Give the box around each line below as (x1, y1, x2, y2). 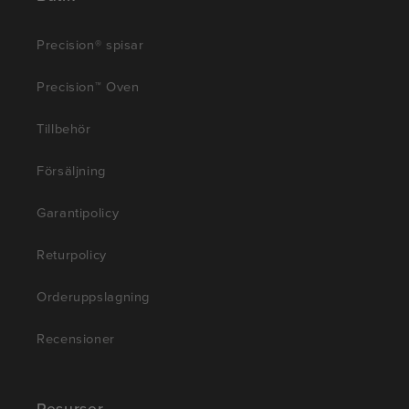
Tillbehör (37, 119, 91, 139)
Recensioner (37, 329, 115, 349)
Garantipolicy (37, 203, 120, 223)
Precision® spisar (37, 35, 144, 55)
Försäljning (37, 161, 106, 181)
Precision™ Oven (37, 77, 140, 97)
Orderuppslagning (37, 287, 151, 307)
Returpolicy (37, 245, 107, 265)
